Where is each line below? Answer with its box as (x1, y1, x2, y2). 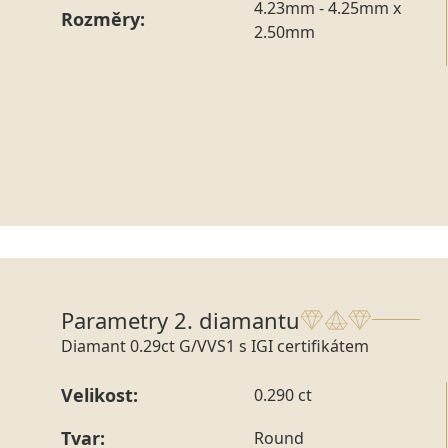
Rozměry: (61, 7, 145, 32)
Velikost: (61, 382, 138, 407)
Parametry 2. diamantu (61, 304, 300, 335)
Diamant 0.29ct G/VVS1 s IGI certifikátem (61, 334, 369, 357)
